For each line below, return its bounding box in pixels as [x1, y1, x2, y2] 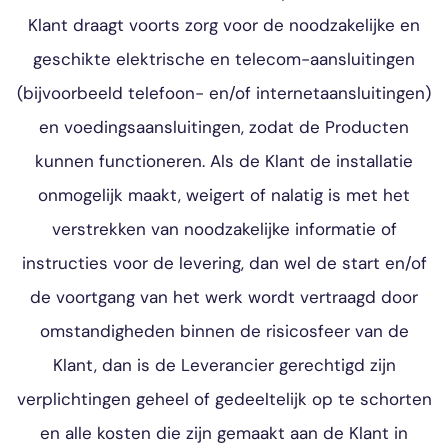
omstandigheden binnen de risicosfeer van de [39, 320, 409, 342]
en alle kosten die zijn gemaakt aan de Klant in [40, 422, 408, 444]
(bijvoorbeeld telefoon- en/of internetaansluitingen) [17, 82, 431, 104]
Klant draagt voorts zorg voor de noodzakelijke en [28, 14, 420, 36]
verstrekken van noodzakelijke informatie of [51, 218, 397, 240]
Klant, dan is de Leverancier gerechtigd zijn [52, 354, 396, 376]
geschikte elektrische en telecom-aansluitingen [33, 48, 415, 70]
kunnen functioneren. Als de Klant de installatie [35, 150, 413, 172]
